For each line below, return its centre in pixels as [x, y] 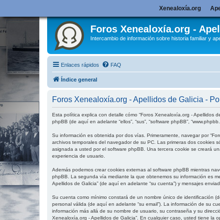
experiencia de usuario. [79, 156]
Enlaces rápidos [80, 65]
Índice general [79, 80]
